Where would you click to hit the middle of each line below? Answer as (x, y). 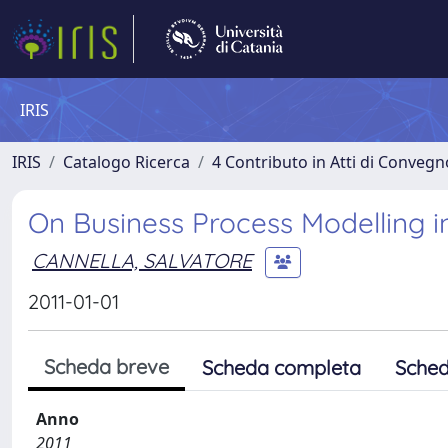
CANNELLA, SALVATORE (142, 260)
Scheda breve (106, 366)
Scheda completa (281, 367)
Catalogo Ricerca (126, 162)
